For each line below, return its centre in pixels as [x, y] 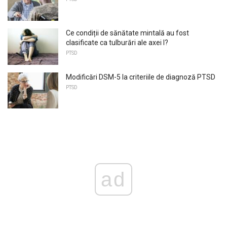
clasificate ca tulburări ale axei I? [117, 43]
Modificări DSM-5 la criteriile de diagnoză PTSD [141, 77]
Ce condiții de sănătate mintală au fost [127, 33]
